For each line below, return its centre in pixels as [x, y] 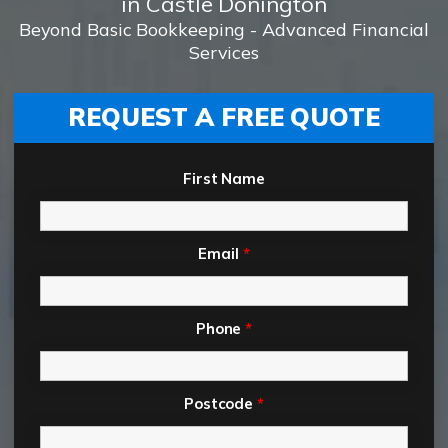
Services [224, 53]
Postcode [220, 404]
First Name [224, 179]
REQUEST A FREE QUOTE [224, 117]
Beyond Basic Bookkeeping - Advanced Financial [224, 30]
